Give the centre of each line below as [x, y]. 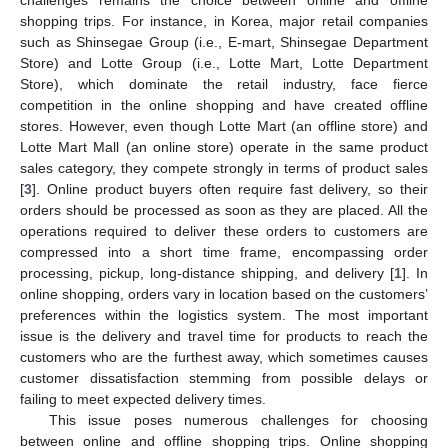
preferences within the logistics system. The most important [224, 314]
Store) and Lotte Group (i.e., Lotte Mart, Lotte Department [224, 62]
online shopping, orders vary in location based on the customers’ [224, 293]
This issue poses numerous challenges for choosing [238, 419]
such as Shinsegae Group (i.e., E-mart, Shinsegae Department [224, 41]
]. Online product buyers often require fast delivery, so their [230, 188]
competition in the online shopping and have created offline [224, 104]
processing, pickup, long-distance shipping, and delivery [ [207, 272]
